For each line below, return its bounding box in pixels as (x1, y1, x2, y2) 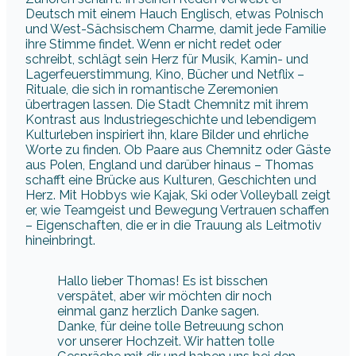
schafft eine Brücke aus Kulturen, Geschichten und (25, 172, 316, 188)
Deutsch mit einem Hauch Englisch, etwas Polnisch (25, 6, 323, 21)
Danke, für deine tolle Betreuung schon (57, 318, 284, 334)
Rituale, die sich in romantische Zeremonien (25, 81, 278, 97)
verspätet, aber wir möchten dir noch (57, 288, 272, 304)
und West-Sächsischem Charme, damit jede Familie (25, 21, 326, 37)
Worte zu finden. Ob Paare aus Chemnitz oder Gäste (25, 141, 331, 157)
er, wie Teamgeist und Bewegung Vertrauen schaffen (25, 202, 329, 218)
